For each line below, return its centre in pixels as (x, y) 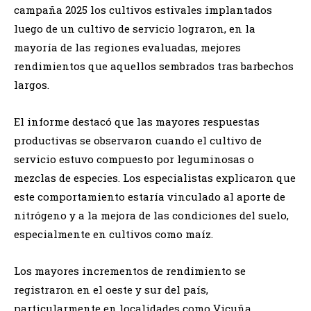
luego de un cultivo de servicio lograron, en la (135, 28)
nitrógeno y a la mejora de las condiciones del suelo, (151, 215)
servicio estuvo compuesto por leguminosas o (134, 159)
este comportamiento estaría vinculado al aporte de (150, 196)
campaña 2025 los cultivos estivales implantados (143, 9)
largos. (32, 84)
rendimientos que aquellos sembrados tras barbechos (154, 66)
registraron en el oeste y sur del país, (111, 289)
